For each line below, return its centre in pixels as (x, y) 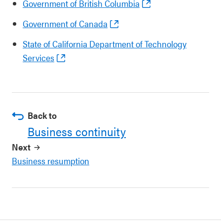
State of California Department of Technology (105, 44)
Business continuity (77, 131)
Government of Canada (65, 23)
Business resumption (51, 161)
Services (38, 57)
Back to (42, 115)
